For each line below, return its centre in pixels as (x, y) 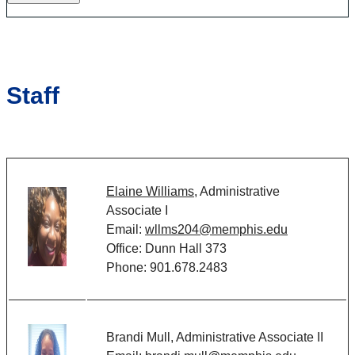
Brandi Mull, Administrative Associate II (215, 338)
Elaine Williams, (152, 192)
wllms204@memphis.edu (216, 230)
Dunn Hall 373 (186, 249)
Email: (126, 230)
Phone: (128, 268)
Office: (126, 249)
